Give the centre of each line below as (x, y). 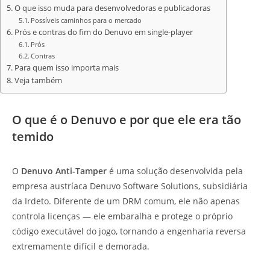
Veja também (38, 81)
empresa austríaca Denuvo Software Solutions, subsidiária (130, 186)
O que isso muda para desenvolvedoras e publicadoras (112, 8)
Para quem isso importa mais (66, 68)
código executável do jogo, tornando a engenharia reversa (129, 231)
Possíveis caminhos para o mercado (86, 20)
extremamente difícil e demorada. (81, 246)
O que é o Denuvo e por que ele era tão (127, 120)
